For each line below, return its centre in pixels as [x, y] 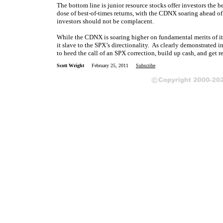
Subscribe [146, 65]
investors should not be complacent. [105, 21]
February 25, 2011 [114, 65]
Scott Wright [70, 65]
